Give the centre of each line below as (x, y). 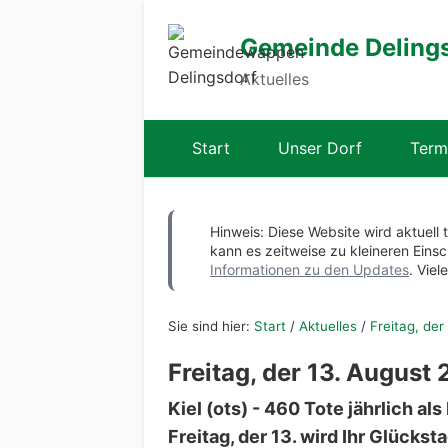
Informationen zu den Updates (309, 269)
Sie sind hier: (211, 326)
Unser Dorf (320, 148)
